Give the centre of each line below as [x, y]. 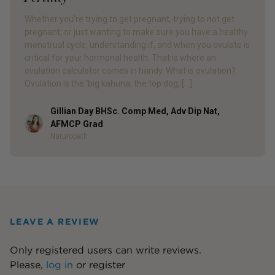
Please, [28, 265]
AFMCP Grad [77, 124]
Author [38, 121]
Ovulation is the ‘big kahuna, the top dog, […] [108, 84]
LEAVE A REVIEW [55, 222]
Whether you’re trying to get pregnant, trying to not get [130, 19]
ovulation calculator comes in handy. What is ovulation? [130, 71]
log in [60, 265]
